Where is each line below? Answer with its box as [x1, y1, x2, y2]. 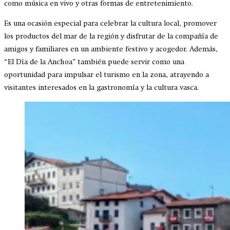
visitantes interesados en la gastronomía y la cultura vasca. [4, 84, 199, 91]
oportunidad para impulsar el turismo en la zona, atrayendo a [4, 71, 209, 79]
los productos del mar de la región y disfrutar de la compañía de [4, 32, 218, 40]
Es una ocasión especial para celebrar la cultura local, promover [4, 20, 217, 27]
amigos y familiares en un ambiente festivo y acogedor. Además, [4, 45, 218, 53]
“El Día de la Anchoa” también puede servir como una [4, 58, 184, 66]
